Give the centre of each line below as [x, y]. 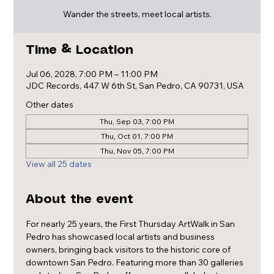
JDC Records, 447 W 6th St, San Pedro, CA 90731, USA [135, 86]
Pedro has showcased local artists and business [121, 237]
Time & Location [80, 50]
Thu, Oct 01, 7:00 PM [137, 136]
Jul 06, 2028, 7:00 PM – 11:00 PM [92, 74]
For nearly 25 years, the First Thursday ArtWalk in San [131, 224]
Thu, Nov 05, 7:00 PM [137, 151]
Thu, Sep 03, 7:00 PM [137, 121]
